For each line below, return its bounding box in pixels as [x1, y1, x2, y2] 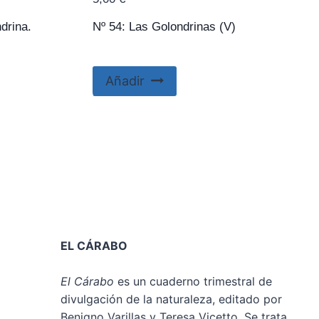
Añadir [105, 73, 145, 89]
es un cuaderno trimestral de [114, 274, 273, 289]
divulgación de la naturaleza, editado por [61, 292, 283, 307]
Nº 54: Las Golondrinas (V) [93, 19, 236, 33]
